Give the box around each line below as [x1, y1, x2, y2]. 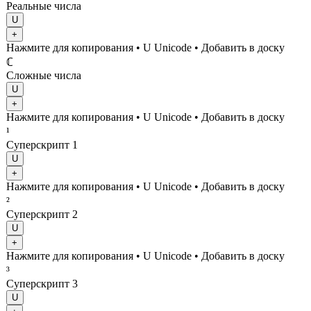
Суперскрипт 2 [6, 208, 78, 220]
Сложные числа [6, 69, 81, 81]
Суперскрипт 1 [6, 138, 78, 151]
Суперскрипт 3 [6, 277, 78, 289]
